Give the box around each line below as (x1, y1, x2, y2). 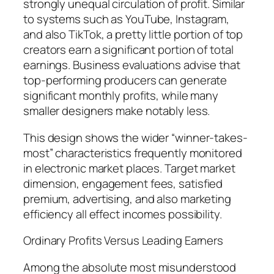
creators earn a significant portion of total (23, 42, 234, 58)
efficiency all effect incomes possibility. (23, 206, 222, 222)
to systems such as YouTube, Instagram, (23, 11, 230, 28)
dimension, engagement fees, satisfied (23, 175, 223, 191)
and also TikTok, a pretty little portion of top (23, 26, 243, 43)
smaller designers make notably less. (23, 103, 210, 119)
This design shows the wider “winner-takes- (23, 129, 248, 146)
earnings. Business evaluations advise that (23, 57, 240, 73)
